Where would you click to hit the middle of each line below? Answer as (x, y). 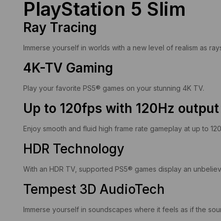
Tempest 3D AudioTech (94, 189)
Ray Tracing (60, 27)
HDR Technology (74, 148)
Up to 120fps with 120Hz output (121, 108)
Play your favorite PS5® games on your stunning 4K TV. (114, 88)
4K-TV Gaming (68, 68)
